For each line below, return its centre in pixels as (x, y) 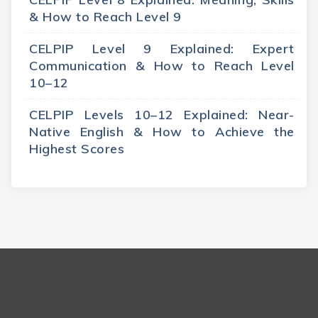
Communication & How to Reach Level (162, 66)
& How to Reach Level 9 (105, 17)
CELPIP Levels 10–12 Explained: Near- (162, 115)
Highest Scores (77, 149)
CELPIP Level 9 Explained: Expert (162, 49)
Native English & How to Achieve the (162, 132)
